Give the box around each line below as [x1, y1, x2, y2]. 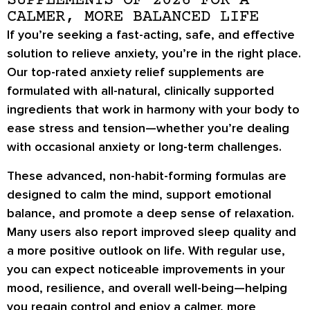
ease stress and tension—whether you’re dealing [7, 120, 289, 136]
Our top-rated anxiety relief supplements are [7, 64, 264, 80]
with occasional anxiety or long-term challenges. [7, 139, 282, 155]
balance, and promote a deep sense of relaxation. [7, 205, 294, 221]
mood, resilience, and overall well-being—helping [7, 280, 287, 295]
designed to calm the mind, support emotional [7, 186, 271, 202]
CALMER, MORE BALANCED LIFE [7, 8, 259, 27]
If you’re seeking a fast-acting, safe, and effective [7, 27, 295, 43]
